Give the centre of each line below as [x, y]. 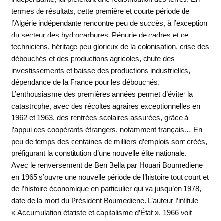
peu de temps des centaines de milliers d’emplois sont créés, [109, 141]
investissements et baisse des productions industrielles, [101, 70]
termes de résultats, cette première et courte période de [100, 11]
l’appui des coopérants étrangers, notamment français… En [107, 129]
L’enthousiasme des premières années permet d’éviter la [102, 94]
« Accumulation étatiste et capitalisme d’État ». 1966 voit [101, 212]
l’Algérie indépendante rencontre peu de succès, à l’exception [109, 23]
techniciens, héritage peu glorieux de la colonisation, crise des [110, 46]
